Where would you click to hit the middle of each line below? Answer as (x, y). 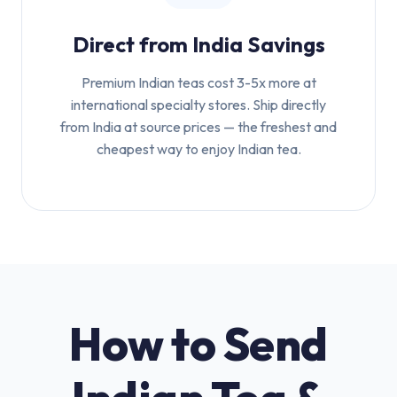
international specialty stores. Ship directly (198, 105)
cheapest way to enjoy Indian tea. (198, 149)
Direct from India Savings (198, 44)
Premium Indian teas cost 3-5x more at (198, 82)
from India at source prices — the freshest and (198, 127)
